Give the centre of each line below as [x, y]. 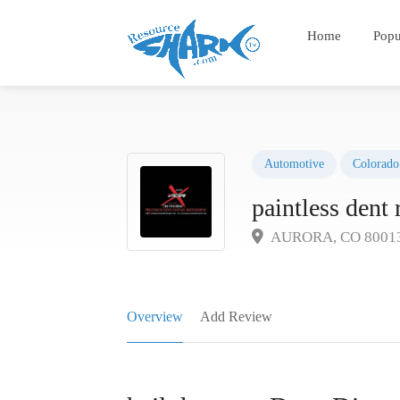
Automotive [294, 163]
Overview [155, 316]
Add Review [236, 316]
